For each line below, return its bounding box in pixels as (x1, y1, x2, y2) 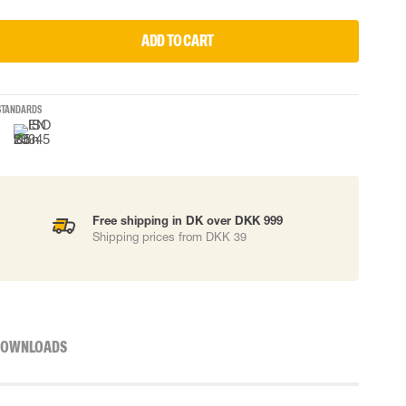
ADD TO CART (141, 32, 214, 50)
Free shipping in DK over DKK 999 (92, 213, 283, 227)
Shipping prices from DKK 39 (92, 229, 246, 244)
